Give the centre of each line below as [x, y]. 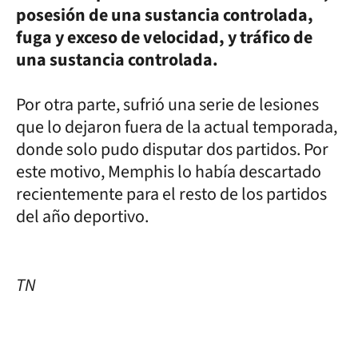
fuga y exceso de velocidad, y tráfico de [164, 37]
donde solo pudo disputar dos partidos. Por [172, 149]
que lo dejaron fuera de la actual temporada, [177, 127]
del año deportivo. [82, 216]
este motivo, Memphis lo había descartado [169, 171]
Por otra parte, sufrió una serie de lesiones [167, 104]
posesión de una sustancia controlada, [165, 15]
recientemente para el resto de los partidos [171, 194]
